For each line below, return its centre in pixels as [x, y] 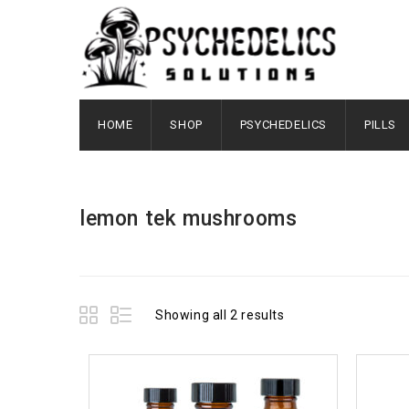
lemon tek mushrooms [189, 219]
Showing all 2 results [220, 315]
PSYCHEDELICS [283, 125]
